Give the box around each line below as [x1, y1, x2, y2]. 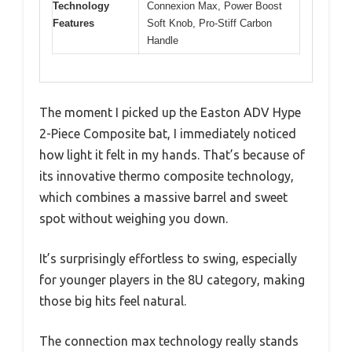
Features [53, 17, 94, 30]
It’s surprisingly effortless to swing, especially [39, 251, 297, 266]
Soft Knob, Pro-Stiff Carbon [147, 17, 272, 30]
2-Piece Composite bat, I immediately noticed [39, 126, 296, 141]
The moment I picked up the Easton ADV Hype [39, 104, 301, 119]
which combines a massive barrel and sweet [39, 189, 288, 204]
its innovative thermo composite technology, [39, 168, 294, 183]
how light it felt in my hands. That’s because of [39, 147, 305, 162]
